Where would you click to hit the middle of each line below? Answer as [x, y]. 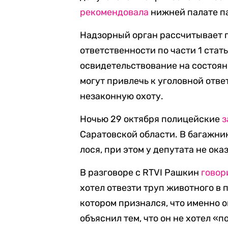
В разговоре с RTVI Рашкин [141, 173]
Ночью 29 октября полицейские [151, 119]
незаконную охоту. [122, 96]
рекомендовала [115, 12]
